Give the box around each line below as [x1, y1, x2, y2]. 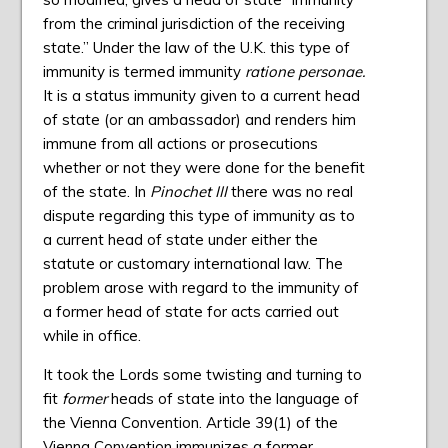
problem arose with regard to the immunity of [42, 278, 359, 298]
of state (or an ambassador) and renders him [42, 110, 356, 130]
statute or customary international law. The [42, 254, 343, 274]
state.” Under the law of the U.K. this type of [42, 38, 350, 58]
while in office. [42, 326, 141, 346]
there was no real [230, 182, 353, 202]
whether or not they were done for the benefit [42, 158, 365, 178]
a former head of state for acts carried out [42, 302, 339, 322]
